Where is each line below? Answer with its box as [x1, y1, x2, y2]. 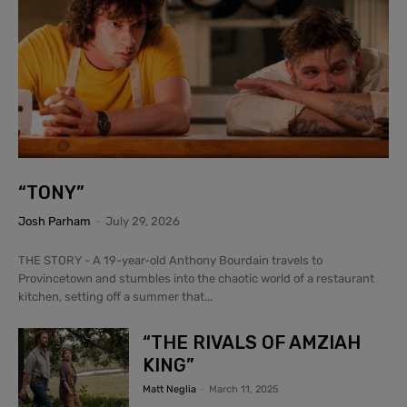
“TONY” [18, 182, 84, 204]
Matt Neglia [143, 383, 197, 396]
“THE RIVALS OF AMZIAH [143, 332, 362, 354]
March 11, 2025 [209, 383, 280, 396]
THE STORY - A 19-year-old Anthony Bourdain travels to [18, 253, 323, 268]
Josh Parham [18, 214, 91, 229]
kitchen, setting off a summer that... [18, 290, 213, 304]
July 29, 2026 [105, 214, 180, 229]
